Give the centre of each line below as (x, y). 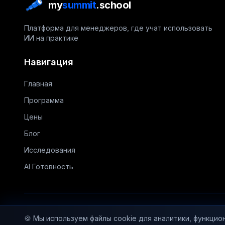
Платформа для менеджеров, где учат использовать (118, 28)
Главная (38, 84)
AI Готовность (49, 166)
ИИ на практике (51, 38)
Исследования (50, 150)
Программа (44, 100)
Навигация (49, 62)
